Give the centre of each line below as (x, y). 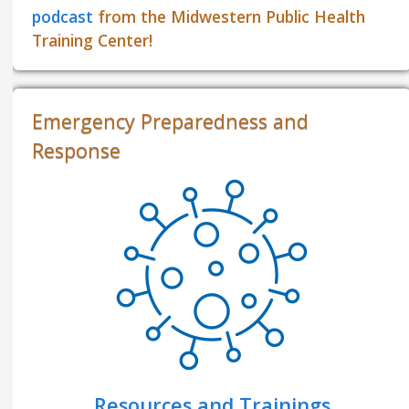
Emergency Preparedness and (171, 121)
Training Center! (93, 41)
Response (77, 151)
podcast (63, 17)
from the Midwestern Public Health (230, 17)
